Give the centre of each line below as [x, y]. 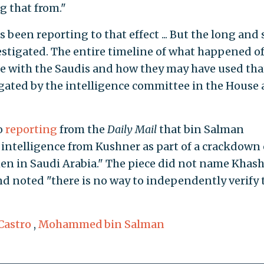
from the [82, 130]
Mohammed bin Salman [101, 225]
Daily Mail [132, 130]
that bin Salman [200, 130]
